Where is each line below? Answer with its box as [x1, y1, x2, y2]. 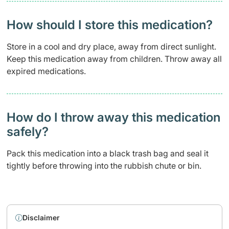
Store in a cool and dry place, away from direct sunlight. [7, 41, 216, 52]
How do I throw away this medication [7, 110, 220, 125]
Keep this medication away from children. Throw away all [7, 54, 222, 64]
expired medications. [7, 66, 86, 76]
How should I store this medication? [7, 17, 213, 32]
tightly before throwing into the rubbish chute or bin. [7, 161, 201, 171]
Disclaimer [22, 213, 59, 222]
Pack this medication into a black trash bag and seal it [7, 148, 209, 158]
